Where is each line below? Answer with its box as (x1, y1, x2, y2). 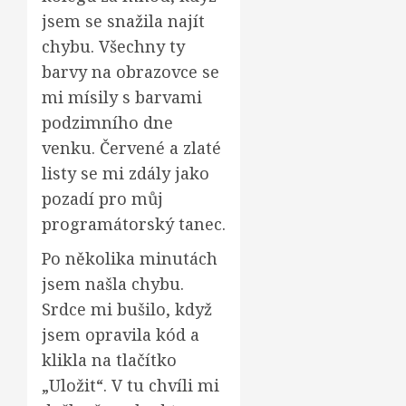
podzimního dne (42, 111, 173, 133)
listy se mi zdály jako (42, 162, 209, 184)
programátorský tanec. (42, 213, 226, 235)
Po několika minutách (42, 247, 217, 269)
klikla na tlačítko (42, 349, 177, 371)
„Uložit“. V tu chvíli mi (42, 374, 219, 396)
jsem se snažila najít (42, 10, 205, 32)
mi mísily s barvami (42, 86, 202, 108)
